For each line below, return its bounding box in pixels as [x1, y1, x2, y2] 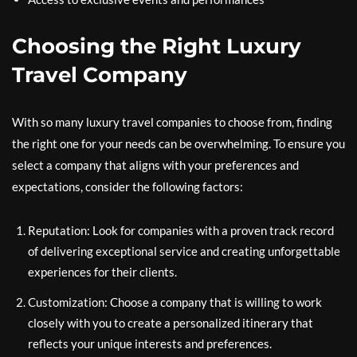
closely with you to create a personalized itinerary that [28, 316, 313, 330]
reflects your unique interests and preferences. [28, 336, 272, 351]
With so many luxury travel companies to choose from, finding [12, 115, 332, 129]
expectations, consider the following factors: [12, 179, 243, 194]
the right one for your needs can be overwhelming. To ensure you [12, 136, 345, 151]
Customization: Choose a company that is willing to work [28, 295, 322, 309]
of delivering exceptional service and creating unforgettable [28, 244, 340, 258]
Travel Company [12, 62, 187, 88]
